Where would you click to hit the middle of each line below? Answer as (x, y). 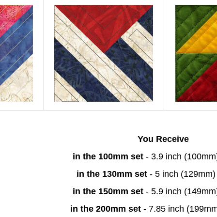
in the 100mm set (108, 156)
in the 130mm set (112, 174)
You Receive (163, 139)
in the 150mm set (108, 191)
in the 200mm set (106, 209)
